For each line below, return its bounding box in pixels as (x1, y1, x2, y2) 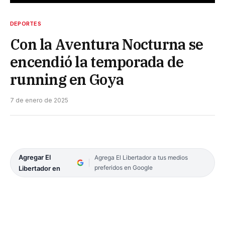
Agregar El (19, 153, 51, 161)
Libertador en (19, 164, 60, 172)
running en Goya (10, 69, 124, 89)
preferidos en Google (94, 163, 153, 171)
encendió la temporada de (10, 52, 184, 71)
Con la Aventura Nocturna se (10, 34, 203, 54)
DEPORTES (10, 20, 41, 27)
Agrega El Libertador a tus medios (94, 153, 188, 161)
